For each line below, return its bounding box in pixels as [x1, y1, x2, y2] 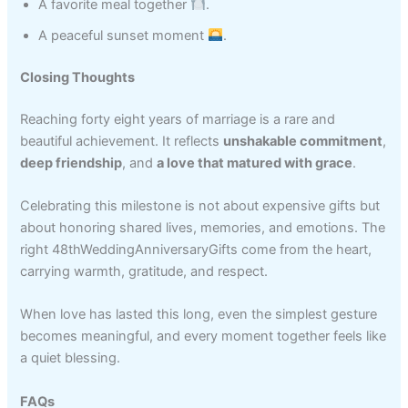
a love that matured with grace [157, 154, 353, 171]
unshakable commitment [223, 132, 383, 149]
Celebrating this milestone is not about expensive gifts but [20, 197, 381, 214]
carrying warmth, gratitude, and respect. [20, 262, 269, 280]
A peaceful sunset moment [38, 26, 209, 44]
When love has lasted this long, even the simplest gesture [20, 306, 378, 323]
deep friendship [20, 154, 123, 171]
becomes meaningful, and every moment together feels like [20, 328, 387, 345]
